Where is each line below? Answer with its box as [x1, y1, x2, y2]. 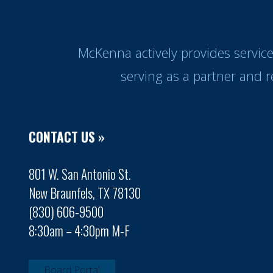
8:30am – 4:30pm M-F [29, 221, 130, 240]
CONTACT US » [29, 127, 105, 146]
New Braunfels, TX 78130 [29, 183, 141, 202]
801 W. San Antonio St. [29, 165, 131, 183]
